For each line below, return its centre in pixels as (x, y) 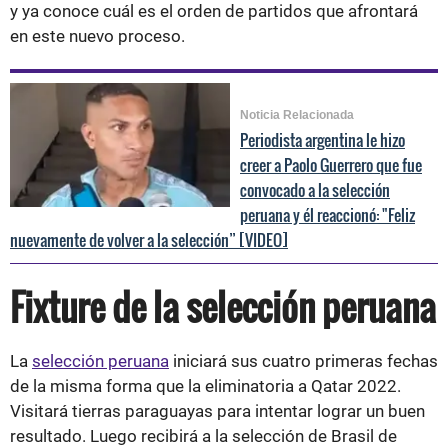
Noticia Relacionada (297, 114)
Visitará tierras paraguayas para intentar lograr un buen (217, 410)
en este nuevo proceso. (97, 35)
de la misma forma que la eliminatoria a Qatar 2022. (205, 385)
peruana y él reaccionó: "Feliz (327, 214)
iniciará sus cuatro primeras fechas (303, 360)
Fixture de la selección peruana (223, 306)
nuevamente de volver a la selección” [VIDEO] (149, 239)
